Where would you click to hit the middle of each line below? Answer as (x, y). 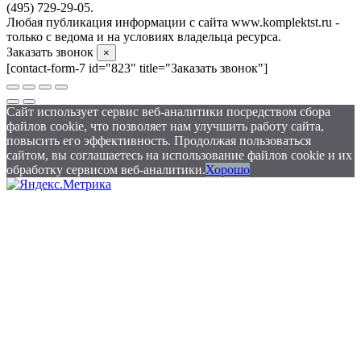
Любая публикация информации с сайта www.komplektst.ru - (173, 22)
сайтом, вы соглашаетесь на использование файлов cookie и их (179, 155)
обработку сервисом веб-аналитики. (106, 169)
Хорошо (228, 169)
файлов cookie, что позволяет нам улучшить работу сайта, (165, 126)
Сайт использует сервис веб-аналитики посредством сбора (168, 111)
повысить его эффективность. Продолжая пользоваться (159, 140)
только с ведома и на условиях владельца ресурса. (144, 36)
